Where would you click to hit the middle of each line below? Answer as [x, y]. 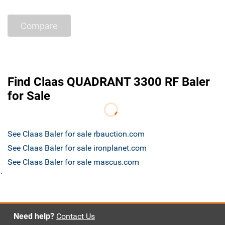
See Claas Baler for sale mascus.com [73, 162]
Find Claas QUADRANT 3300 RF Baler [109, 82]
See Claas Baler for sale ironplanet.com [77, 148]
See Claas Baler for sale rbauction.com [76, 134]
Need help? [34, 216]
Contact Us [75, 216]
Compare [39, 26]
